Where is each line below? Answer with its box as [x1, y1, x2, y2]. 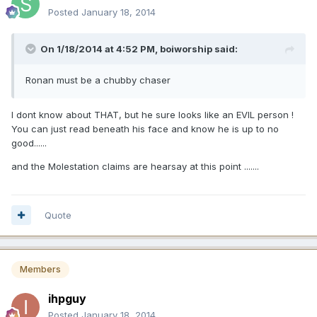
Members [20, 264, 61, 275]
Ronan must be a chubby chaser [25, 74, 171, 86]
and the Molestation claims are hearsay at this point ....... [11, 160, 259, 172]
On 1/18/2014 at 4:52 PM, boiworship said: [40, 42, 238, 54]
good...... [11, 137, 47, 149]
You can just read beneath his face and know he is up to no [11, 122, 279, 134]
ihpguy [48, 292, 86, 306]
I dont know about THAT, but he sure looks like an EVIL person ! [11, 108, 294, 120]
